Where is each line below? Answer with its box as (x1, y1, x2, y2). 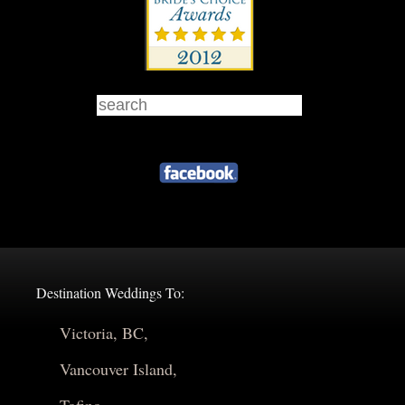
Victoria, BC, (59, 322, 148, 344)
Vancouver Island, (59, 358, 177, 381)
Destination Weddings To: (36, 283, 184, 303)
